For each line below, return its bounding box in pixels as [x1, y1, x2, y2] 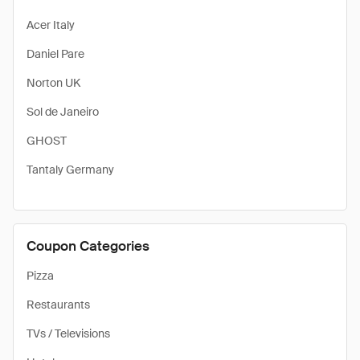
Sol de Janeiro [27, 104, 99, 119]
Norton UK [27, 76, 80, 90]
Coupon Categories [27, 237, 149, 255]
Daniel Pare [27, 47, 84, 61]
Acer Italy [27, 18, 75, 32]
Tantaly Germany [27, 162, 114, 177]
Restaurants [27, 297, 90, 312]
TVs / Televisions [27, 326, 110, 341]
